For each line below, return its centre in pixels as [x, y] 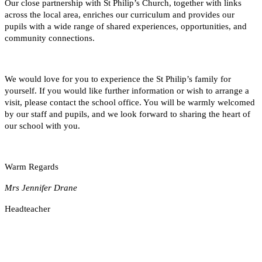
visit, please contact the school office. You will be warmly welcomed [130, 103]
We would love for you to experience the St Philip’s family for [118, 79]
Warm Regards [32, 167]
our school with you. [42, 126]
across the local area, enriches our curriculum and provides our [120, 15]
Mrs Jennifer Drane [41, 188]
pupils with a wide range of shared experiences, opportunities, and [126, 27]
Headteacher [27, 209]
